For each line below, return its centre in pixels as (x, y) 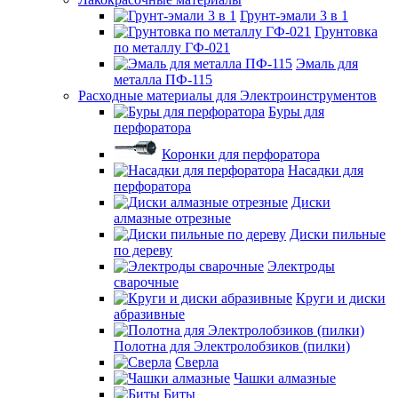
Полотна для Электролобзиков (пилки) (232, 346)
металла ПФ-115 (163, 80)
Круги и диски (341, 298)
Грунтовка (346, 32)
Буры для (296, 111)
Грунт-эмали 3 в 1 (294, 16)
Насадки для (326, 170)
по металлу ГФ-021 (172, 48)
